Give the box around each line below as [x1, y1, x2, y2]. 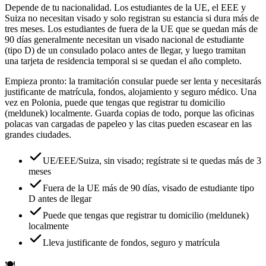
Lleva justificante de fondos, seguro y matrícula [43, 237, 220, 248]
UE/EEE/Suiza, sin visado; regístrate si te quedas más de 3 [43, 155, 261, 166]
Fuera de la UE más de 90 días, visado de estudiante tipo [43, 182, 254, 193]
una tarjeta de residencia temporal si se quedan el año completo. [5, 55, 242, 66]
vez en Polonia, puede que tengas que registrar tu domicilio [5, 97, 225, 107]
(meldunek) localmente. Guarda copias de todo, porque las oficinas [5, 107, 254, 118]
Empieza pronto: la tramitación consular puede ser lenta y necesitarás [5, 75, 261, 86]
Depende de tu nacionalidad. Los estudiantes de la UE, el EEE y [5, 2, 246, 12]
